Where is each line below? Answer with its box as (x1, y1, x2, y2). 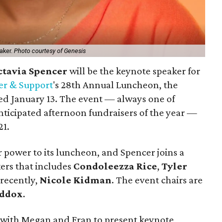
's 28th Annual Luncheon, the (53, 78, 178, 91)
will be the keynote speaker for (67, 64, 201, 77)
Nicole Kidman (40, 173, 111, 186)
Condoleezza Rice (73, 160, 157, 172)
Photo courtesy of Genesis (14, 47, 86, 55)
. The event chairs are (111, 173, 203, 186)
